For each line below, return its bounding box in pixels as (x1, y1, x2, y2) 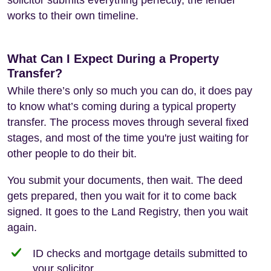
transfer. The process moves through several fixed (7, 116, 249, 128)
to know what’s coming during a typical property (7, 100, 236, 113)
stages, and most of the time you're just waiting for (7, 131, 249, 144)
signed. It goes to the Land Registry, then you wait (7, 205, 248, 218)
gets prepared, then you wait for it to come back (7, 189, 237, 202)
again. (7, 221, 37, 233)
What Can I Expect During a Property (7, 51, 219, 65)
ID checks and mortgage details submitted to (33, 247, 247, 260)
